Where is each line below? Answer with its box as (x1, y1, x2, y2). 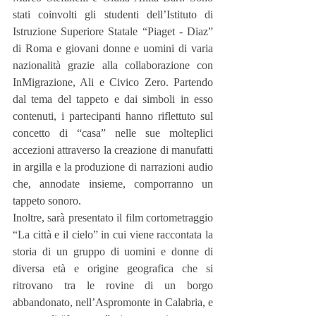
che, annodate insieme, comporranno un (13, 177, 213, 190)
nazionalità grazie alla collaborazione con (13, 59, 213, 71)
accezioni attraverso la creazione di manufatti (13, 143, 213, 156)
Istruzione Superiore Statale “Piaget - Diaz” (13, 25, 213, 37)
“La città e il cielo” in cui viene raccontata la (13, 228, 213, 241)
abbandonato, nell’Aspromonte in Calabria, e (13, 296, 213, 308)
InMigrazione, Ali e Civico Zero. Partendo (13, 75, 213, 88)
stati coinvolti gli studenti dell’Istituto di (13, 8, 213, 20)
